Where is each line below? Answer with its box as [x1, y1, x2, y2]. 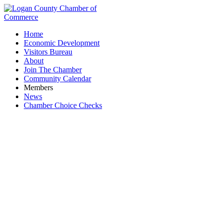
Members [24, 83, 53, 92]
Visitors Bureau [24, 48, 72, 56]
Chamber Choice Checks [24, 101, 102, 110]
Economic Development [24, 39, 100, 47]
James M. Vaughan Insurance [44, 175, 178, 192]
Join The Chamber [24, 65, 82, 74]
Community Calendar [24, 74, 91, 83]
